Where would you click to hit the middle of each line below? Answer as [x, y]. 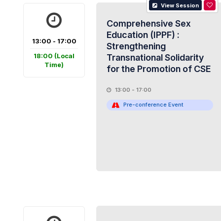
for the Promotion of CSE [158, 69]
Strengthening [136, 46]
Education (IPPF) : [143, 35]
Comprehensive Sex [148, 23]
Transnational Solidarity [155, 57]
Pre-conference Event [153, 105]
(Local [64, 56]
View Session [179, 5]
